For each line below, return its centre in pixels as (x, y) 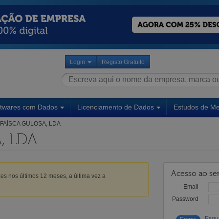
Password (185, 199)
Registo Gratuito (123, 62)
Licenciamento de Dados (116, 107)
